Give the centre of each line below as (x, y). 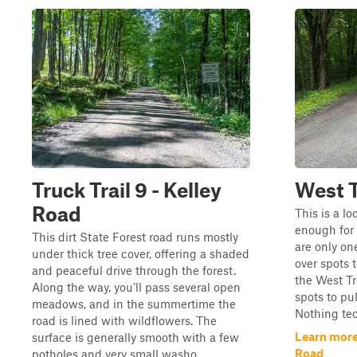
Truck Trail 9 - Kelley (127, 190)
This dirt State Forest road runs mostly (135, 237)
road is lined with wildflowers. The (124, 320)
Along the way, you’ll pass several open (136, 287)
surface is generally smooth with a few (135, 337)
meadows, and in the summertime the (134, 304)
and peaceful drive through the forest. (134, 270)
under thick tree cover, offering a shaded (141, 253)
